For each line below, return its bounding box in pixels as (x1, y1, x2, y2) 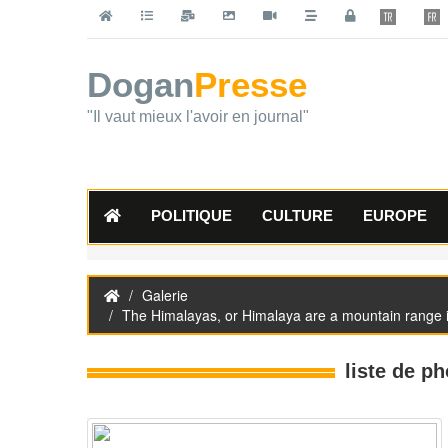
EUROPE (363, 207, 427, 224)
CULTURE (262, 207, 333, 224)
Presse (194, 65, 307, 104)
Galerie (142, 285, 188, 305)
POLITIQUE (151, 207, 232, 224)
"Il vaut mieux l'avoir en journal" (87, 108, 309, 125)
